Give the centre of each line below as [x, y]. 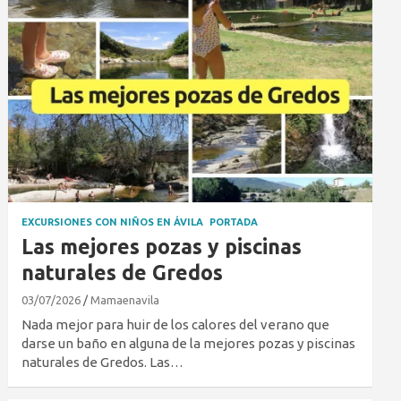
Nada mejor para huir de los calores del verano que [176, 325]
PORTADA [234, 222]
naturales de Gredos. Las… [103, 363]
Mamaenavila [125, 300]
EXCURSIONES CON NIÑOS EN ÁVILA [113, 222]
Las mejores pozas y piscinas [162, 247]
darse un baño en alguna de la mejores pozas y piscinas [189, 344]
